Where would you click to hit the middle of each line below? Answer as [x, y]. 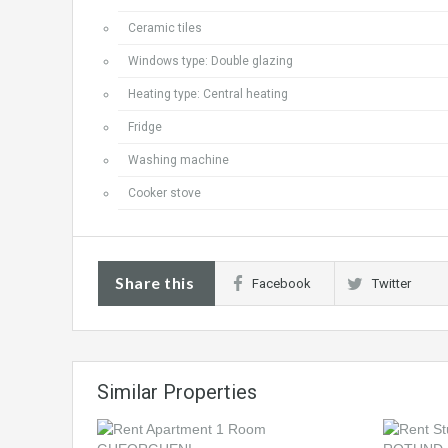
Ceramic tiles [165, 28]
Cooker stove [164, 193]
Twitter [391, 283]
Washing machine [178, 160]
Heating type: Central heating [208, 94]
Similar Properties [177, 392]
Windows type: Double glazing [210, 61]
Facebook [281, 283]
